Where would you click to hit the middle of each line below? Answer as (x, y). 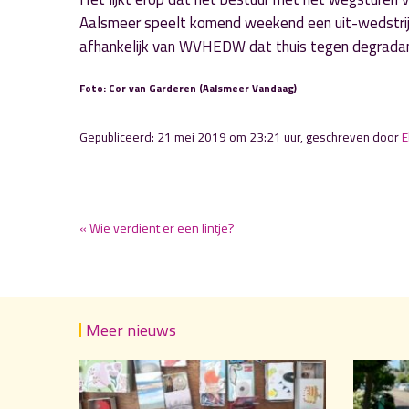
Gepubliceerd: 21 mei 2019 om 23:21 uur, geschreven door (241, 137)
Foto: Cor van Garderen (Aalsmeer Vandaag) (188, 88)
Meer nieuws (131, 330)
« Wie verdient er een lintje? (157, 228)
